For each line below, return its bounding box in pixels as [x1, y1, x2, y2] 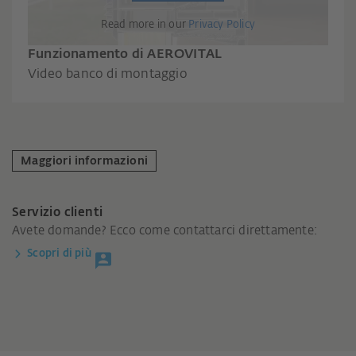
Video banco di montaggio [28, 68, 188, 81]
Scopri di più [27, 248, 91, 259]
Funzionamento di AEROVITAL [28, 48, 222, 61]
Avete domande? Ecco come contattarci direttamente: [12, 224, 317, 237]
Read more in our [100, 19, 189, 30]
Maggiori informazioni [21, 155, 149, 167]
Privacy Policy [188, 19, 256, 30]
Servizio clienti [12, 206, 103, 219]
